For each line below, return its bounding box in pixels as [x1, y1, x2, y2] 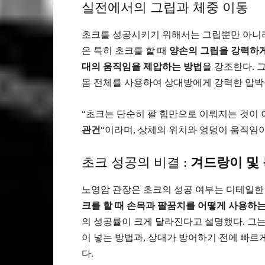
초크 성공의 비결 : [82, 155, 190, 170]
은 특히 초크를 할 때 [82, 46, 169, 56]
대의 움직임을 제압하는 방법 [82, 62, 202, 72]
